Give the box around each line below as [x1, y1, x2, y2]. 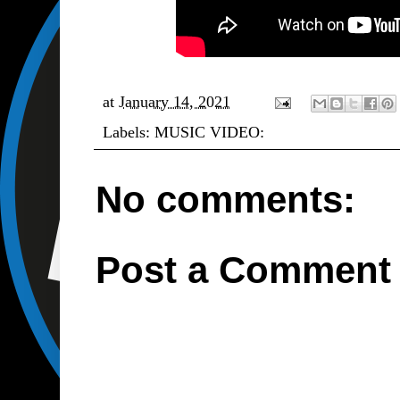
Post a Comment [96, 249, 391, 292]
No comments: [96, 178, 355, 221]
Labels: [103, 123, 154, 142]
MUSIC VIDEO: [154, 123, 264, 142]
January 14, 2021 [119, 92, 230, 111]
